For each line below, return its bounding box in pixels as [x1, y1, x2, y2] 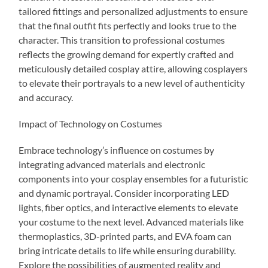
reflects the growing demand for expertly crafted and [19, 48, 234, 60]
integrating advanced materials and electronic [19, 158, 206, 170]
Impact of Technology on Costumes [19, 117, 163, 129]
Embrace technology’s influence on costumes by [19, 144, 215, 156]
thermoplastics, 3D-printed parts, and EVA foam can [19, 230, 232, 242]
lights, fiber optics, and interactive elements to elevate [19, 201, 239, 213]
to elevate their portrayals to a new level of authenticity [19, 77, 245, 89]
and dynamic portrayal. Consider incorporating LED [19, 187, 230, 199]
